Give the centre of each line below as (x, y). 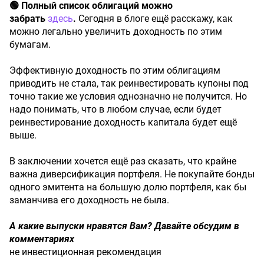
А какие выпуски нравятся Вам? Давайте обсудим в (124, 226)
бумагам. (30, 44)
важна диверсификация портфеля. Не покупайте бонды (132, 174)
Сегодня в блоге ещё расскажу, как (156, 19)
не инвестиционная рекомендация (85, 252)
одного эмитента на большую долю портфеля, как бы (128, 187)
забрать (29, 19)
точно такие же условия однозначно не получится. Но (128, 96)
